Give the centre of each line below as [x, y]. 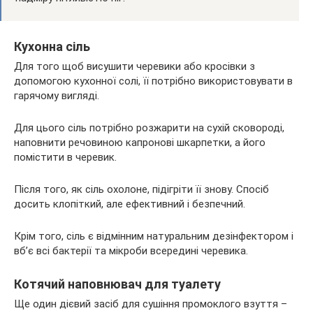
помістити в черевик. [65, 157]
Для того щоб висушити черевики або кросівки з [134, 66]
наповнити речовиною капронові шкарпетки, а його [140, 142]
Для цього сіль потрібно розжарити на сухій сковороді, [149, 128]
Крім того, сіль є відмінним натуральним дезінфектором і [154, 236]
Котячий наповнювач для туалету [117, 284]
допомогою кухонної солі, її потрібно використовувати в [153, 81]
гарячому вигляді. [57, 95]
